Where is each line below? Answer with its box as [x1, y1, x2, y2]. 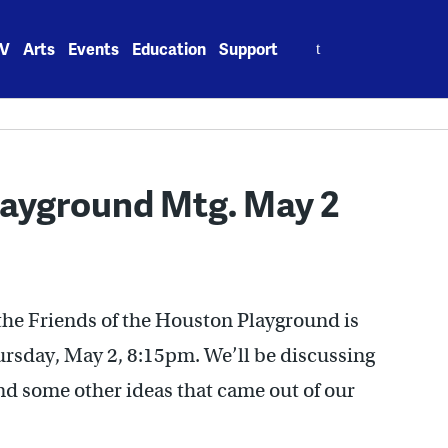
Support [219, 37, 279, 60]
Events [68, 37, 120, 60]
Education [132, 37, 207, 60]
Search [292, 26, 344, 49]
